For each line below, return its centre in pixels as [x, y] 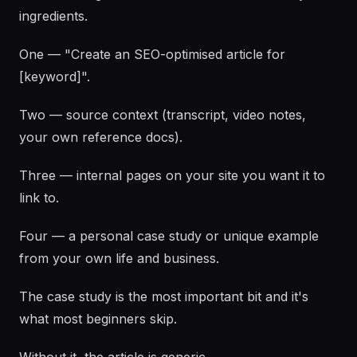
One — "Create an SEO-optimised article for [152, 54]
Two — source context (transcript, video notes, [163, 115]
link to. [39, 198]
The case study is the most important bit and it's [164, 296]
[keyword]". [55, 76]
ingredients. [53, 16]
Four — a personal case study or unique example [169, 236]
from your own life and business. [119, 258]
